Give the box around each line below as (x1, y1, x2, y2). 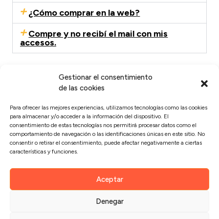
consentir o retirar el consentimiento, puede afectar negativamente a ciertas (10, 139, 202, 146)
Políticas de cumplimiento (24, 124, 106, 133)
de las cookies (59, 84, 105, 92)
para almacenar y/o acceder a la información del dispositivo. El (10, 113, 169, 120)
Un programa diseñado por (24, 202, 113, 211)
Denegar (95, 197, 124, 206)
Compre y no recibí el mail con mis (28, 28, 168, 40)
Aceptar (96, 175, 123, 184)
